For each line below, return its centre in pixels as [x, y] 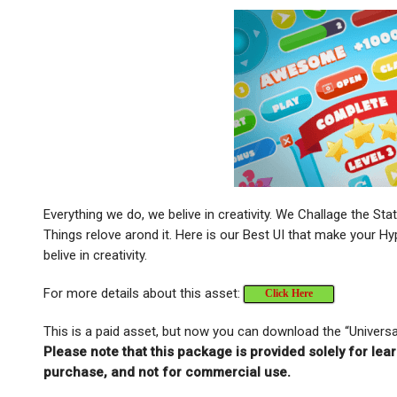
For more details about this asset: [144, 293]
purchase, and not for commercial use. [167, 372]
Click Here [289, 293]
